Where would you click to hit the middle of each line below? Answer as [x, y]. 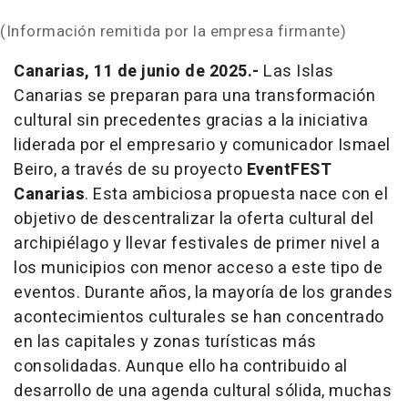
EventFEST [289, 170]
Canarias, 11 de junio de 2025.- [137, 72]
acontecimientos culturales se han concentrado [199, 318]
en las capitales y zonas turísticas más [165, 342]
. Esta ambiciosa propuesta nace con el [236, 195]
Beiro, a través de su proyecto [130, 170]
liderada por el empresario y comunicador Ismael [202, 146]
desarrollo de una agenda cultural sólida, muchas [203, 392]
